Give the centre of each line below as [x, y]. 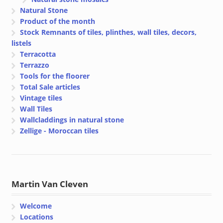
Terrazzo [35, 65]
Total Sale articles [50, 87]
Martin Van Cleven [50, 184]
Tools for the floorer [55, 76]
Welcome [36, 206]
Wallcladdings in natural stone [72, 119]
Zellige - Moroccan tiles [59, 130]
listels [21, 43]
